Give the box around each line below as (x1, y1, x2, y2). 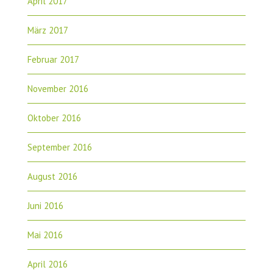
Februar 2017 (27, 53, 79, 65)
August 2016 (27, 170, 77, 182)
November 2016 (27, 82, 88, 94)
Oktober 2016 (27, 112, 81, 124)
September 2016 (27, 141, 92, 153)
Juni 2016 (27, 199, 63, 211)
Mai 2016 (27, 229, 63, 241)
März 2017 (27, 24, 68, 36)
